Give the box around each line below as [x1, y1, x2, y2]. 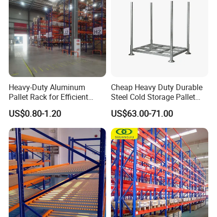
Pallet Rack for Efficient [9, 92, 89, 103]
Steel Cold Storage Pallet [110, 92, 195, 103]
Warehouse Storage [9, 101, 76, 112]
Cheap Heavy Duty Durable [110, 82, 202, 93]
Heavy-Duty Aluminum [9, 82, 86, 93]
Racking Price [110, 101, 157, 112]
